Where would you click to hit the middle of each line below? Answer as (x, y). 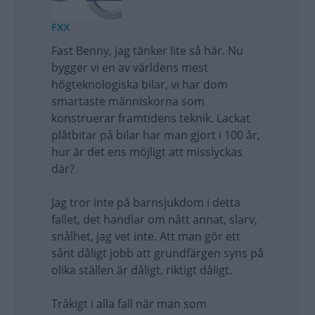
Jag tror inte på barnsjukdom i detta (146, 202)
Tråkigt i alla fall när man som (129, 304)
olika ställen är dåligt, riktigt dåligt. (142, 270)
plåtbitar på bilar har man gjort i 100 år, (156, 135)
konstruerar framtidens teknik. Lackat (151, 118)
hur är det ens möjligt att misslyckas (147, 152)
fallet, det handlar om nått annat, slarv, (154, 219)
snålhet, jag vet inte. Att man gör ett (146, 236)
